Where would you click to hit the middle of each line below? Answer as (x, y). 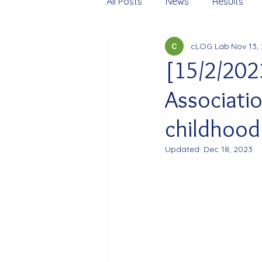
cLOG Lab (210, 46)
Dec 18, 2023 (228, 149)
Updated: (184, 149)
